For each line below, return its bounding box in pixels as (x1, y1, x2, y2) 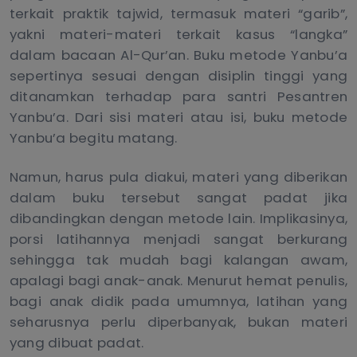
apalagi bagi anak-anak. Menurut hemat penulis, (10, 270, 347, 290)
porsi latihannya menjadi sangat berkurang (10, 229, 347, 249)
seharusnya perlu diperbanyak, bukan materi (10, 312, 347, 331)
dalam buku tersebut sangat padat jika (10, 187, 347, 207)
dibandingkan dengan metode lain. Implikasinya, (10, 208, 347, 228)
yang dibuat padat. (10, 332, 144, 352)
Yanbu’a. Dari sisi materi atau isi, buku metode (10, 108, 347, 127)
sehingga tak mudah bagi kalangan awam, (10, 249, 347, 269)
